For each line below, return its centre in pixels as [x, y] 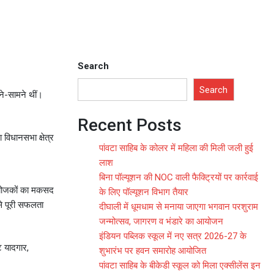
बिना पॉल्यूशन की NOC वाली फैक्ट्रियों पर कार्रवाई [179, 177]
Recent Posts [130, 125]
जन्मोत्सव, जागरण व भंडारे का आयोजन [161, 221]
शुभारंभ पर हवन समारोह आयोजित [153, 250]
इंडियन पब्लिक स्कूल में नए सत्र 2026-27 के [173, 236]
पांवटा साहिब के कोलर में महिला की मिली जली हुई [176, 148]
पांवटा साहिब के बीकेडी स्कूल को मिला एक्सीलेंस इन [180, 265]
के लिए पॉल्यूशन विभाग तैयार [144, 192]
